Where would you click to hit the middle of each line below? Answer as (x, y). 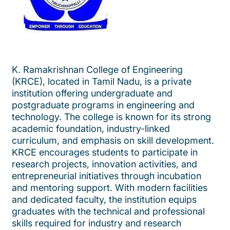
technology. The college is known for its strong (111, 117)
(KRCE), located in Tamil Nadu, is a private (102, 82)
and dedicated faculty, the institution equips (104, 200)
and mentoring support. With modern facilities (110, 188)
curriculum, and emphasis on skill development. (113, 141)
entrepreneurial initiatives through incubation (107, 176)
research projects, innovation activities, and (104, 164)
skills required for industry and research (97, 223)
